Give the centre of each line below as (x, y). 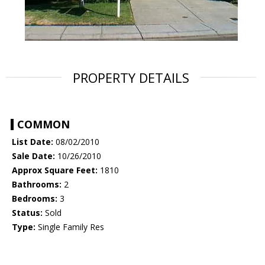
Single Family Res (70, 227)
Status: (27, 213)
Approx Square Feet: (55, 170)
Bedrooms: (35, 199)
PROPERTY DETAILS (131, 78)
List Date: (33, 142)
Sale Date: (33, 156)
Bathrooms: (37, 185)
